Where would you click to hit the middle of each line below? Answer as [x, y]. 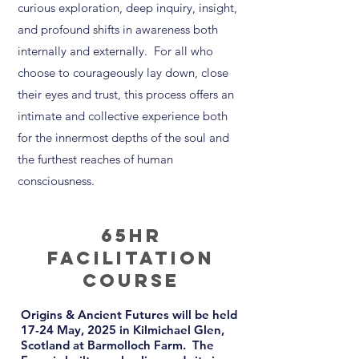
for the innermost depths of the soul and [123, 138]
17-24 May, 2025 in [77, 330]
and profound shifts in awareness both [118, 30]
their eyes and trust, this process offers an [126, 95]
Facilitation [131, 258]
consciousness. [56, 181]
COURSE [131, 281]
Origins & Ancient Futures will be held [129, 315]
